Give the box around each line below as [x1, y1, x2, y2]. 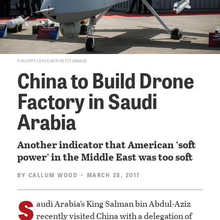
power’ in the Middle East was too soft [17, 150, 192, 164]
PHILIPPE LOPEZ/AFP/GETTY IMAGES [17, 58, 87, 64]
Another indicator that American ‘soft [17, 137, 195, 152]
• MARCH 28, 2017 [78, 170, 140, 180]
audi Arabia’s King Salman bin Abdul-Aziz [36, 197, 191, 210]
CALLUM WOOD [28, 170, 78, 180]
